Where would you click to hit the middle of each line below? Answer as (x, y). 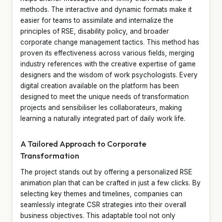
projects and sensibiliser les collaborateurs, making (101, 107)
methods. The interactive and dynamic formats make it (106, 9)
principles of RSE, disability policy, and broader (95, 31)
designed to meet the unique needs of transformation (105, 96)
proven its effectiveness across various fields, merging (107, 53)
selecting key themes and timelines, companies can (101, 194)
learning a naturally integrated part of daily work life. (103, 118)
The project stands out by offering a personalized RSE (106, 172)
